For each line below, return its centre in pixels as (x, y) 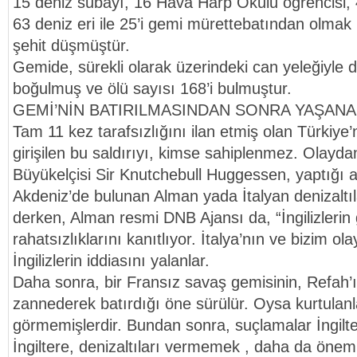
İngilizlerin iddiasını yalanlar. (111, 261)
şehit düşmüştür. (71, 45)
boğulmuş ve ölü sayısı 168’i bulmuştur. (152, 88)
